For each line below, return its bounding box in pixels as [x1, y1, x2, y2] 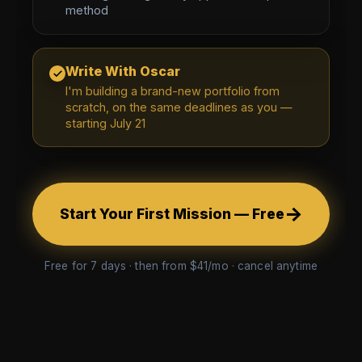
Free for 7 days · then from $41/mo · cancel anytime [44, 259, 318, 272]
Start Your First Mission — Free [59, 205, 284, 223]
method [65, 3, 108, 18]
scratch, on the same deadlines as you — [65, 100, 293, 115]
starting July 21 [65, 116, 145, 131]
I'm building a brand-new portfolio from [65, 84, 280, 99]
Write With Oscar [65, 63, 180, 80]
